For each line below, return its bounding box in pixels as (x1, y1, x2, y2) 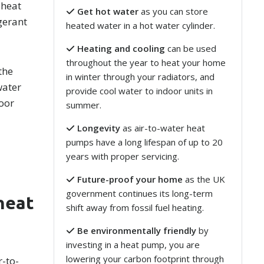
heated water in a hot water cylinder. (66, 19, 216, 31)
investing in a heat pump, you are (66, 239, 200, 250)
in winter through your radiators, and (66, 71, 215, 82)
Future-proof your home (77, 173, 183, 185)
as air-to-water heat (120, 122, 206, 134)
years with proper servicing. (66, 150, 180, 162)
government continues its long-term (66, 187, 213, 199)
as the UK (183, 173, 226, 185)
